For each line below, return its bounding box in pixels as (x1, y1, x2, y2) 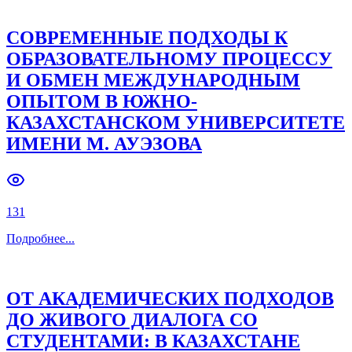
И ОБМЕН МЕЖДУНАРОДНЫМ (6, 70, 300, 91)
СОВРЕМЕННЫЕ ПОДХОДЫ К (6, 27, 288, 49)
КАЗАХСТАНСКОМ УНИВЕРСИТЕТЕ (6, 112, 345, 134)
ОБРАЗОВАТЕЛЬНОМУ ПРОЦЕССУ (6, 49, 332, 70)
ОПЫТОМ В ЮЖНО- (6, 91, 197, 112)
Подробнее (6, 232, 65, 246)
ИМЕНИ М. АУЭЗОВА (6, 134, 202, 155)
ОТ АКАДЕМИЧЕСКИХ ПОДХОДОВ (6, 288, 334, 310)
